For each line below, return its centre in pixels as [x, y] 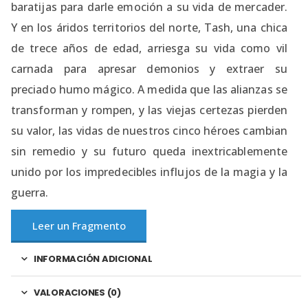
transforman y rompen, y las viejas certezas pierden [149, 110]
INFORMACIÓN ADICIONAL [93, 259]
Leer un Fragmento [79, 225]
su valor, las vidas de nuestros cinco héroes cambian [149, 130]
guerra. [30, 192]
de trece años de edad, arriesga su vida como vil [149, 48]
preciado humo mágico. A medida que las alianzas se [149, 89]
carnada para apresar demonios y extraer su [149, 68]
